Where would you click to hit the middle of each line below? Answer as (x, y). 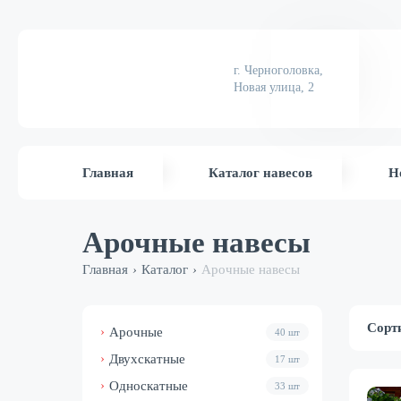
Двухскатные (147, 358)
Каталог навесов (261, 172)
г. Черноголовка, (278, 70)
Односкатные (149, 385)
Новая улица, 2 (273, 87)
